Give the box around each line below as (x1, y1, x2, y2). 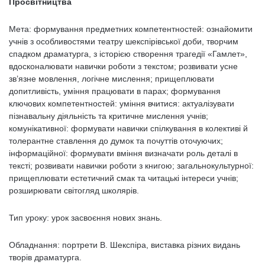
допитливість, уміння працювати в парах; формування (9, 86, 221, 96)
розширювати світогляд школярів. (9, 186, 139, 195)
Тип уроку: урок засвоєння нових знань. (9, 213, 162, 222)
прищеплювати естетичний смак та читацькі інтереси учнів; (9, 173, 238, 183)
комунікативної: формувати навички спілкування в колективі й (9, 124, 248, 133)
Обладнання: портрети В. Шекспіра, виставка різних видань (9, 240, 240, 250)
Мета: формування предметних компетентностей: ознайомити (9, 24, 253, 34)
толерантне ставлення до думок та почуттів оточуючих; (9, 136, 223, 146)
